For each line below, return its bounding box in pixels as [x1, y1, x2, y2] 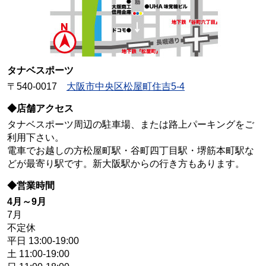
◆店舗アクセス [7, 103, 74, 113]
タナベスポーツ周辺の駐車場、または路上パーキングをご [7, 119, 254, 129]
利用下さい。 [7, 132, 64, 142]
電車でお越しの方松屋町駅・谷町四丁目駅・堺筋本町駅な [7, 145, 254, 156]
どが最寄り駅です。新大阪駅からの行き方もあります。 [7, 158, 245, 169]
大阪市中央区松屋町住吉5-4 [66, 81, 185, 91]
